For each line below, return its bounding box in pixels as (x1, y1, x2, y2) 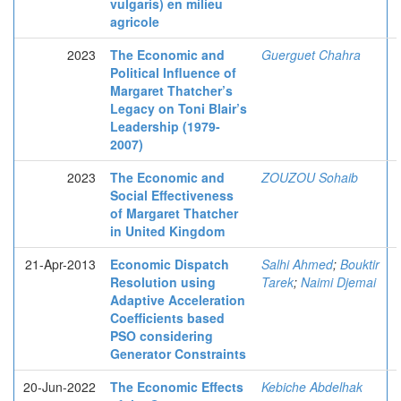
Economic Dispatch (110, 255, 229, 273)
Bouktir (340, 255, 380, 273)
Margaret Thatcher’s (110, 81, 233, 99)
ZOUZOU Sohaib (261, 168, 358, 186)
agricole (110, 13, 159, 30)
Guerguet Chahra (261, 46, 361, 64)
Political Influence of (110, 64, 236, 81)
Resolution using (110, 273, 216, 291)
